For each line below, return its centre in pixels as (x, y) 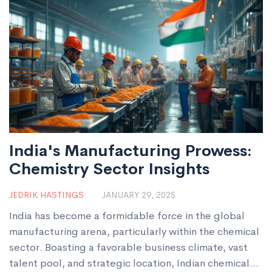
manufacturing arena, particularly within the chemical (134, 231)
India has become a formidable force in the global (127, 216)
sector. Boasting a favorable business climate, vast (128, 247)
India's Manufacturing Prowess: (131, 151)
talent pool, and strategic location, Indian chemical (129, 263)
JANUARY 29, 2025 (139, 195)
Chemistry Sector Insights (109, 169)
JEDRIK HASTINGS (46, 195)
